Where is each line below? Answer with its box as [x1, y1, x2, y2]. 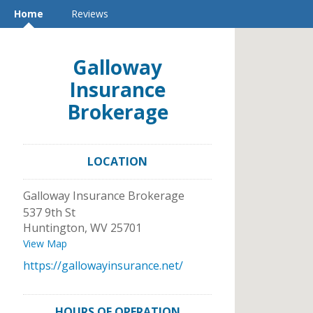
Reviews [71, 7, 108, 20]
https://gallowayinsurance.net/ [23, 258, 183, 273]
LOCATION [87, 154, 147, 169]
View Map [23, 237, 67, 250]
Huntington [23, 220, 85, 235]
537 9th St [23, 205, 75, 220]
